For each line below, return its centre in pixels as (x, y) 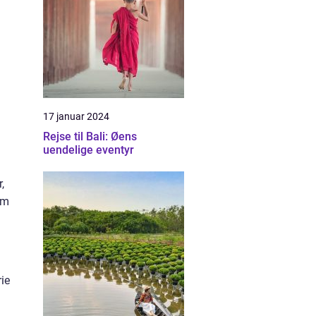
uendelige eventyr (89, 150)
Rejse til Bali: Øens (90, 136)
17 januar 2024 (76, 116)
